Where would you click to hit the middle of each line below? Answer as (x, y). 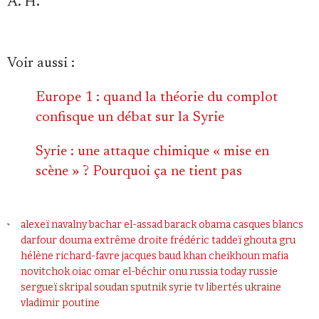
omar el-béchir (131, 271)
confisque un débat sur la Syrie (130, 117)
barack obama (198, 224)
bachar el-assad (126, 224)
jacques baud (152, 256)
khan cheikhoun (222, 256)
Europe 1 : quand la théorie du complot (157, 97)
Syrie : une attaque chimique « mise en (152, 151)
